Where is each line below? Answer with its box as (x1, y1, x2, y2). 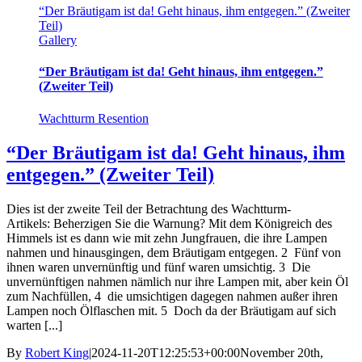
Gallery (39, 33, 77, 48)
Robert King (25, 345, 89, 360)
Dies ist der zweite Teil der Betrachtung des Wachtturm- (6, 201, 291, 216)
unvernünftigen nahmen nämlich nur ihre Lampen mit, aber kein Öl (6, 274, 348, 288)
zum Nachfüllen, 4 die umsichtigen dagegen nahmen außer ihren (6, 288, 338, 303)
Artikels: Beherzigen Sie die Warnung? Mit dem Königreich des (6, 216, 332, 230)
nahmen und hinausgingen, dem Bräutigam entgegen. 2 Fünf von (6, 245, 341, 259)
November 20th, (240, 345, 323, 360)
